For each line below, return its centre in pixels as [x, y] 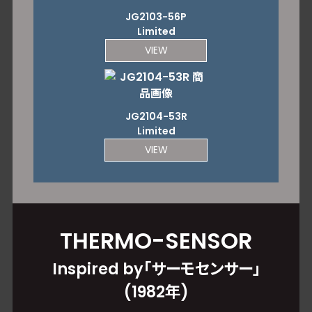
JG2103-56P [156, 16]
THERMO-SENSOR [156, 240]
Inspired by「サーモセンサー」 [156, 268]
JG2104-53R [156, 116]
